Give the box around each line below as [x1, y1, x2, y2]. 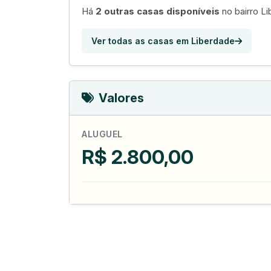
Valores [99, 91, 144, 106]
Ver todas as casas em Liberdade [91, 36, 235, 47]
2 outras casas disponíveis [96, 5, 220, 18]
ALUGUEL [82, 129, 123, 140]
